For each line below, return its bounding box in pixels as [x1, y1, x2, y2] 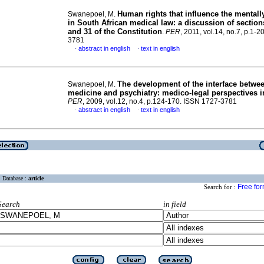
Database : [2, 175, 28, 182]
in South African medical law [68, 18, 173, 27]
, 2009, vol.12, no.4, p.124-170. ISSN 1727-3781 [82, 97, 237, 105]
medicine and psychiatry [68, 88, 157, 97]
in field [163, 200, 186, 209]
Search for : [204, 183, 237, 191]
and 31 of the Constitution [68, 27, 162, 36]
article [28, 175, 44, 182]
